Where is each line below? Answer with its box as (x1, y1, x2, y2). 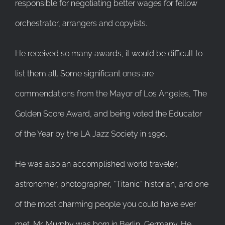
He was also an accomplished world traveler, (15, 159, 178, 169)
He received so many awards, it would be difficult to (15, 48, 202, 58)
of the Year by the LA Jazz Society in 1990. (15, 129, 167, 139)
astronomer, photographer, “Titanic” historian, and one (15, 179, 208, 189)
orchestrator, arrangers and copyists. (15, 18, 147, 28)
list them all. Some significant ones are (15, 68, 154, 78)
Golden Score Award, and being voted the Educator (15, 108, 202, 119)
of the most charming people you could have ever (15, 199, 196, 209)
